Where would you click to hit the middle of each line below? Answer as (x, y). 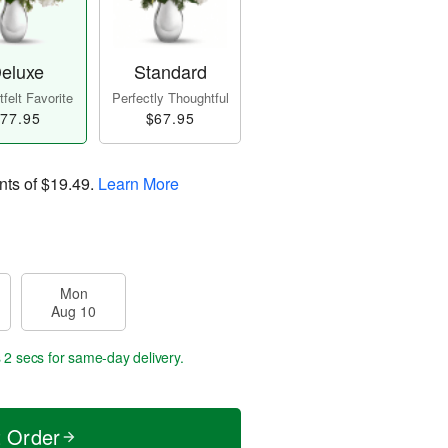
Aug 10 (73, 311)
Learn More (138, 184)
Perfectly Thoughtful (170, 98)
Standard (170, 71)
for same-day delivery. (107, 357)
